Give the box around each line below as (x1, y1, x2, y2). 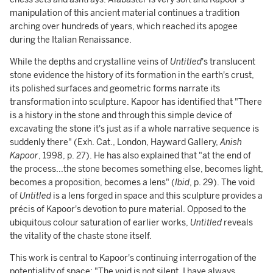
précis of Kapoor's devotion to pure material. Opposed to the (10, 204, 246, 214)
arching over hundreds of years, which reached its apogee (10, 21, 238, 32)
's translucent (202, 57, 255, 67)
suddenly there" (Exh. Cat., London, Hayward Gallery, (10, 137, 220, 147)
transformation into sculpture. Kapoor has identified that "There (10, 97, 262, 107)
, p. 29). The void (190, 177, 255, 188)
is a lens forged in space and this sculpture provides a (51, 191, 263, 201)
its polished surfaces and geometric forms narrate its (10, 83, 220, 94)
